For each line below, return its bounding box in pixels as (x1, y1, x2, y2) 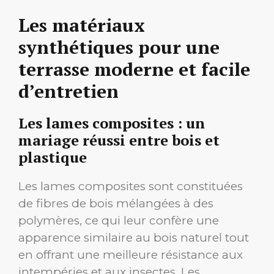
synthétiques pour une (18, 34, 220, 59)
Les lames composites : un (18, 113, 205, 133)
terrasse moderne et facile (18, 56, 250, 81)
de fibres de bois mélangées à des (18, 196, 213, 210)
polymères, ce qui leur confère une (18, 213, 219, 228)
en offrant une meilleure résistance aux (18, 247, 243, 262)
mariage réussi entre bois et (18, 130, 220, 150)
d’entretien (18, 78, 119, 103)
